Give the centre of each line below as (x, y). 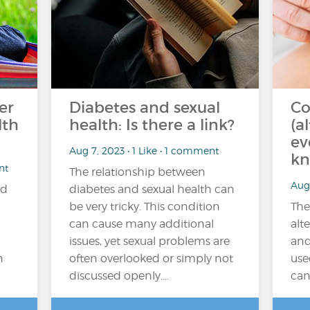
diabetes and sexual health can (152, 189)
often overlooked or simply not (151, 258)
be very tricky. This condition (145, 207)
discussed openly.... (119, 276)
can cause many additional (142, 224)
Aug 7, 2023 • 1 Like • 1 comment (144, 150)
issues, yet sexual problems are (149, 241)
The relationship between (137, 172)
